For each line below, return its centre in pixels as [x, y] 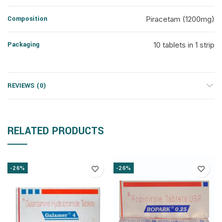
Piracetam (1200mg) [180, 19]
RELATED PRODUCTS [56, 131]
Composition [27, 19]
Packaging [24, 45]
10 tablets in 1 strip [184, 45]
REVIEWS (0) [27, 86]
